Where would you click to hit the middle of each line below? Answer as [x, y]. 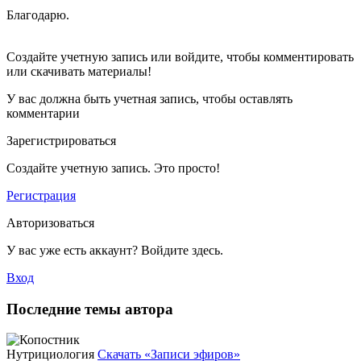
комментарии [43, 113]
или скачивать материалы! [79, 71]
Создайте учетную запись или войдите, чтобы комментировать [180, 56]
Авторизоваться [50, 222]
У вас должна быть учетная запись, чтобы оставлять [149, 98]
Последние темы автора [90, 309]
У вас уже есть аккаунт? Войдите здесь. [115, 250]
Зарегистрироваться [61, 140]
